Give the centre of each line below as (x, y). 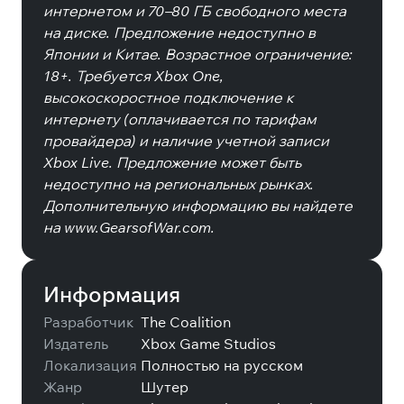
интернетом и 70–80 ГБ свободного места (195, 11)
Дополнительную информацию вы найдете (198, 206)
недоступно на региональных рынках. (179, 184)
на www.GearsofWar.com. (129, 227)
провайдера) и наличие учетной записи (186, 141)
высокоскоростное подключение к (169, 97)
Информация (112, 294)
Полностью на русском (222, 365)
